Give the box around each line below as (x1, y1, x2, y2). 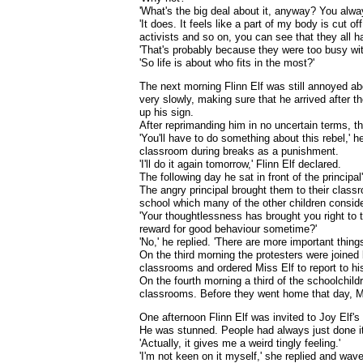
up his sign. (139, 106, 194, 118)
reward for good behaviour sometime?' (139, 223, 317, 235)
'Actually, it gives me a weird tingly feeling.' (139, 337, 340, 349)
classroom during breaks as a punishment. (139, 145, 339, 157)
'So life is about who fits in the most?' (139, 57, 314, 69)
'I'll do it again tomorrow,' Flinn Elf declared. (139, 158, 341, 170)
